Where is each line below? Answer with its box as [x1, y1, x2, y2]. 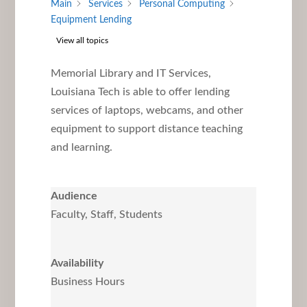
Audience [50, 190, 97, 201]
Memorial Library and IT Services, [50, 67, 211, 79]
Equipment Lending [50, 14, 132, 25]
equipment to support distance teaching [50, 123, 243, 134]
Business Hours [50, 275, 125, 287]
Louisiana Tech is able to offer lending [50, 86, 230, 97]
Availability [50, 257, 103, 269]
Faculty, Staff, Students [50, 208, 162, 220]
